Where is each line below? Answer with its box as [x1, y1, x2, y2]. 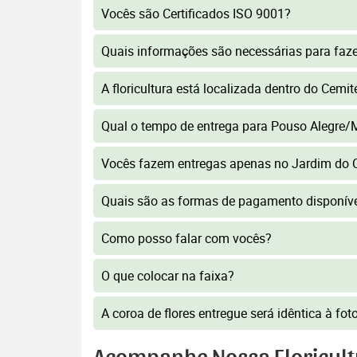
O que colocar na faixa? [101, 267, 234, 284]
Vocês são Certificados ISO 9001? [101, 5, 291, 22]
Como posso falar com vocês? [101, 229, 272, 247]
